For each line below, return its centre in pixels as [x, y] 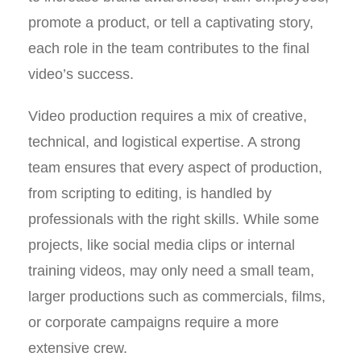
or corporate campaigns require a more [154, 322]
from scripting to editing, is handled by [150, 193]
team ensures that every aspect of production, [175, 168]
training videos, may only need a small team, [171, 271]
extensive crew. [78, 348]
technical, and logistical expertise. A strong [164, 142]
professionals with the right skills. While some [174, 219]
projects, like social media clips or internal [162, 245]
